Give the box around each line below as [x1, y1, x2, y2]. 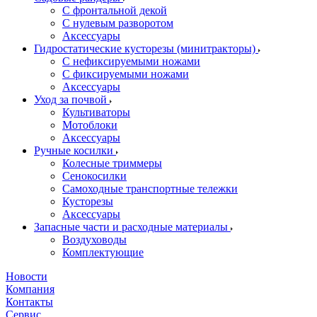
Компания [6, 283, 54, 295]
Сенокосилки [62, 170, 127, 182]
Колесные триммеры [62, 157, 162, 169]
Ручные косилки [34, 144, 116, 156]
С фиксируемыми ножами [62, 68, 189, 80]
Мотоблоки [62, 119, 117, 131]
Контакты [6, 296, 53, 308]
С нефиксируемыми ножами [62, 55, 200, 67]
